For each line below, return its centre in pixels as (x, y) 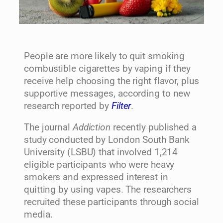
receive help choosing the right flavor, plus (111, 81)
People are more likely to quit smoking (105, 56)
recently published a (155, 128)
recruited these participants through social (111, 202)
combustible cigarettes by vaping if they (107, 68)
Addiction (93, 128)
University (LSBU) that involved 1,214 (101, 153)
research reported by (68, 106)
